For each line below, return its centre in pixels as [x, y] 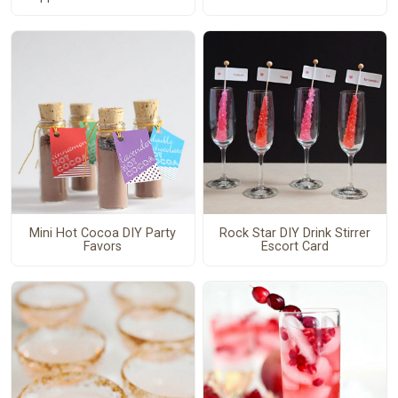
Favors [103, 246]
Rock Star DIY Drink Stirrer [295, 233]
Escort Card [295, 246]
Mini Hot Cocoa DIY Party [103, 233]
